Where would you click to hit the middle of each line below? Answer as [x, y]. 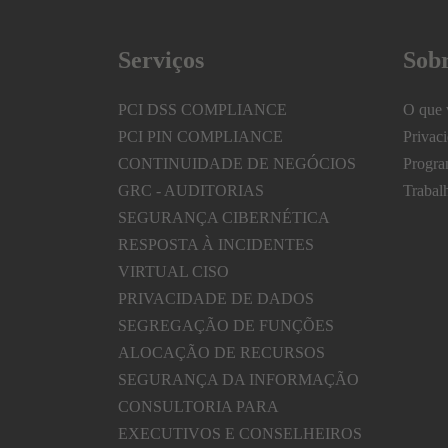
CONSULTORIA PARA [198, 407]
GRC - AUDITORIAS [191, 191]
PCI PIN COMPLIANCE [201, 137]
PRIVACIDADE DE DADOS [216, 299]
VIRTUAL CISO [174, 272]
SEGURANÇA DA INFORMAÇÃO [239, 380]
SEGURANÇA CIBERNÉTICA [224, 218]
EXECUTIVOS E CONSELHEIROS [240, 434]
